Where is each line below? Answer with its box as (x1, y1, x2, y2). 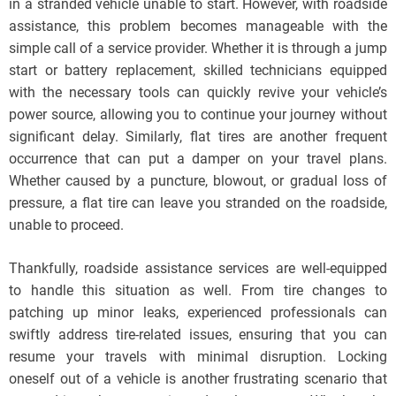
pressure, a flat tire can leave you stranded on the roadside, (9, 194, 387, 211)
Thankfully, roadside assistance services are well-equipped (9, 260, 387, 277)
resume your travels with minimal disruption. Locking (9, 348, 387, 365)
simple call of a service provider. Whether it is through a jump (9, 40, 387, 57)
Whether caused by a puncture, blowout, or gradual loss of (9, 172, 387, 189)
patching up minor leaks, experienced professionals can (9, 304, 387, 321)
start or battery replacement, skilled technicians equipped (9, 62, 387, 79)
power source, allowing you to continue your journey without (9, 106, 387, 123)
